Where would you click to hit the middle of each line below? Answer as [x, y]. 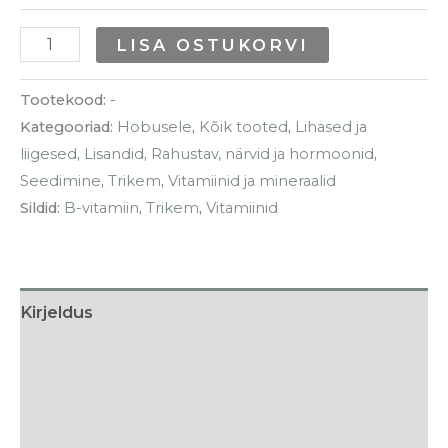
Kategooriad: [68, 127]
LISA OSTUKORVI [212, 44]
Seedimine [60, 181]
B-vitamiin [101, 208]
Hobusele [154, 127]
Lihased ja [331, 127]
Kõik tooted [243, 127]
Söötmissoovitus [90, 403]
